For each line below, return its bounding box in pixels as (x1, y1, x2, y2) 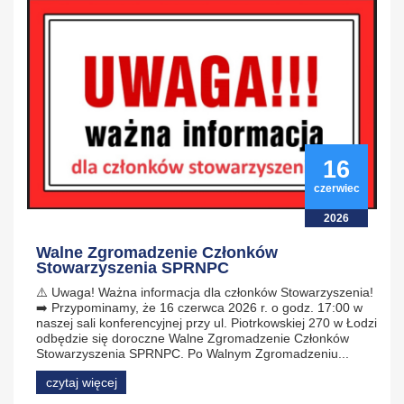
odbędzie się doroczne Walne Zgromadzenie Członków (36, 330, 349, 345)
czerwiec (313, 181, 360, 195)
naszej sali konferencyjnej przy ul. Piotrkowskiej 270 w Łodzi (36, 315, 377, 330)
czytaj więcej (45, 374, 117, 390)
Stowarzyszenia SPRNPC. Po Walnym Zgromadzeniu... (36, 345, 349, 361)
